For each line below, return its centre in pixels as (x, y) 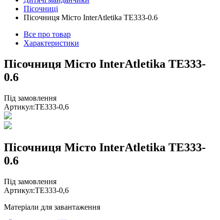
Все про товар (47, 34)
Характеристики (51, 43)
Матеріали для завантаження (52, 207)
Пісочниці (41, 9)
